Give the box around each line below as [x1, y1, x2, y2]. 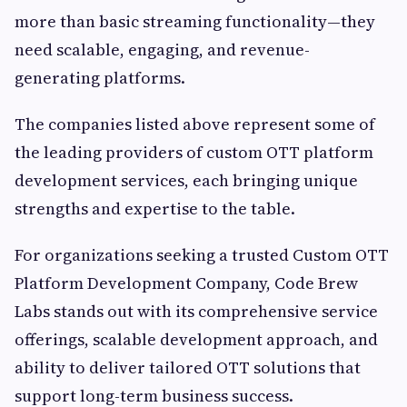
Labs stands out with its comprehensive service [15, 299, 378, 323]
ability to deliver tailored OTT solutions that [15, 355, 361, 379]
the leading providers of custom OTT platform [15, 140, 373, 164]
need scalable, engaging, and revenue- [15, 37, 310, 61]
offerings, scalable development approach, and [15, 327, 378, 351]
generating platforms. [15, 65, 185, 89]
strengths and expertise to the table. [15, 196, 295, 220]
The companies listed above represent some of [15, 112, 375, 135]
